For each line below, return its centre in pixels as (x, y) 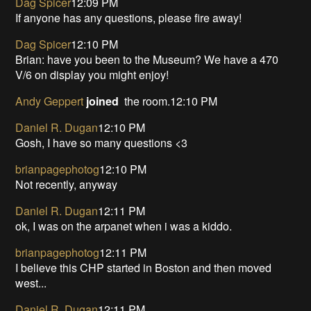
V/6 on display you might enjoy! (92, 74)
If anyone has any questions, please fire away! (129, 17)
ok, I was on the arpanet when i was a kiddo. (124, 226)
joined (103, 101)
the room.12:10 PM (168, 101)
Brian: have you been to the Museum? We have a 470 (147, 59)
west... (31, 283)
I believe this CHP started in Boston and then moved (144, 267)
